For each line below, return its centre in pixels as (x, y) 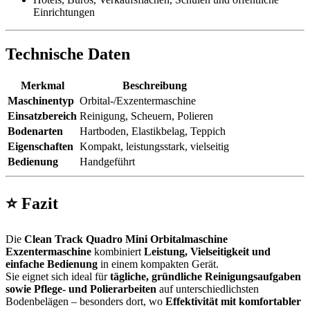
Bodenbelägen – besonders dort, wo (85, 301)
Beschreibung (154, 85)
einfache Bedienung (52, 264)
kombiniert (118, 251)
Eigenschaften (40, 146)
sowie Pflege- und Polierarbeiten (81, 289)
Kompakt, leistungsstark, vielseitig (154, 146)
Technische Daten (68, 54)
